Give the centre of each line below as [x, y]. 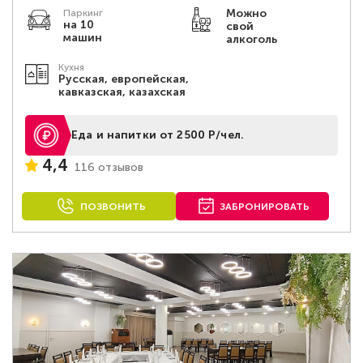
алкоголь [251, 39]
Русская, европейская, [124, 79]
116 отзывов [109, 167]
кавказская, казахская [122, 92]
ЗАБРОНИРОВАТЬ [265, 207]
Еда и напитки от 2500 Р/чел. [158, 135]
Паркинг [83, 13]
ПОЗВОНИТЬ [113, 207]
